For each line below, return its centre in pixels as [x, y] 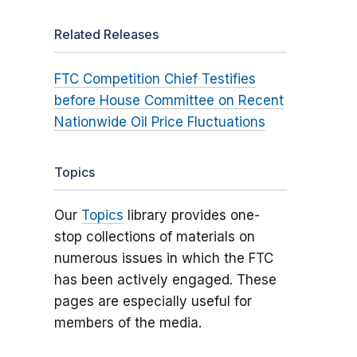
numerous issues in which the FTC [163, 259]
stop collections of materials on [154, 237]
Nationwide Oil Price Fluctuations [159, 122]
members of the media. [127, 323]
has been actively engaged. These [165, 280]
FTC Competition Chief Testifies [155, 79]
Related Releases [106, 35]
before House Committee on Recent [169, 101]
